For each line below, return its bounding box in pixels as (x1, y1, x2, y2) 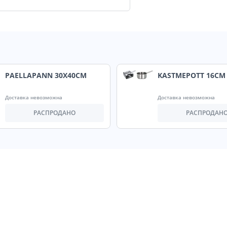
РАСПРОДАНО (33, 108, 75, 118)
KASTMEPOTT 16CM (158, 70, 225, 81)
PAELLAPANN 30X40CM (5, 70, 87, 81)
